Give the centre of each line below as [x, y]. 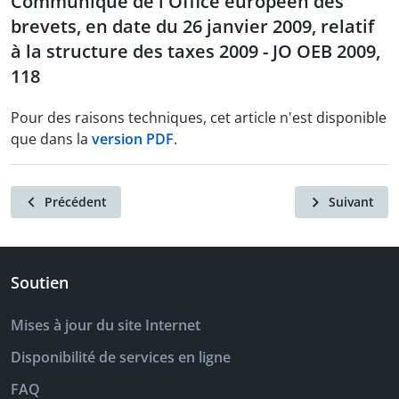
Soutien [40, 283]
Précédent [76, 202]
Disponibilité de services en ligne [121, 358]
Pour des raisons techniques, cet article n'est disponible [199, 118]
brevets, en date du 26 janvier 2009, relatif [192, 27]
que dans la [51, 139]
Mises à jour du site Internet [106, 326]
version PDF [133, 139]
